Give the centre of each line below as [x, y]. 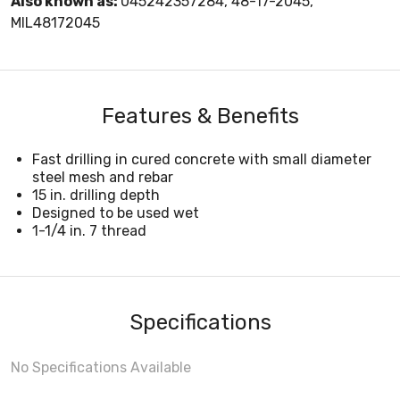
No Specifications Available [101, 367]
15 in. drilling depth [96, 195]
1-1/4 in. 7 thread [89, 230]
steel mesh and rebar [103, 177]
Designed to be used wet [116, 212]
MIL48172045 [55, 22]
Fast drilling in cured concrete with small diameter [202, 159]
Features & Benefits [200, 116]
